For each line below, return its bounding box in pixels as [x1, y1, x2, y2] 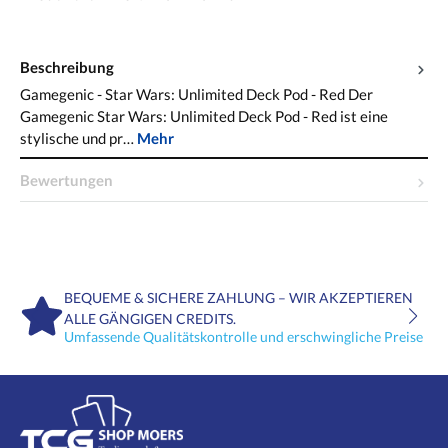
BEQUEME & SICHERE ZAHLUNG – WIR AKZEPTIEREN [64, 289, 413, 307]
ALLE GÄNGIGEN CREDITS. [64, 310, 236, 328]
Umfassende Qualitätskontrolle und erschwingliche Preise [64, 328, 423, 346]
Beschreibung [20, 58, 114, 77]
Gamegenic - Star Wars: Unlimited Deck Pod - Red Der [20, 85, 373, 104]
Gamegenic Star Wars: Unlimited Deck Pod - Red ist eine [20, 107, 388, 126]
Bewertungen [20, 171, 113, 190]
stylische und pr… [20, 129, 137, 148]
